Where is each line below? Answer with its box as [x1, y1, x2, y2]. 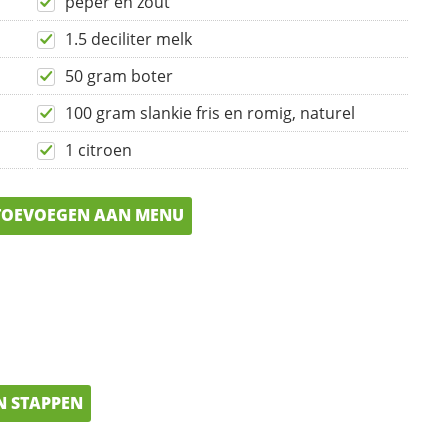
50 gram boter [65, 65, 173, 88]
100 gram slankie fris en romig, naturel [65, 102, 355, 125]
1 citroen [65, 139, 132, 162]
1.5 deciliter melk [65, 28, 192, 51]
